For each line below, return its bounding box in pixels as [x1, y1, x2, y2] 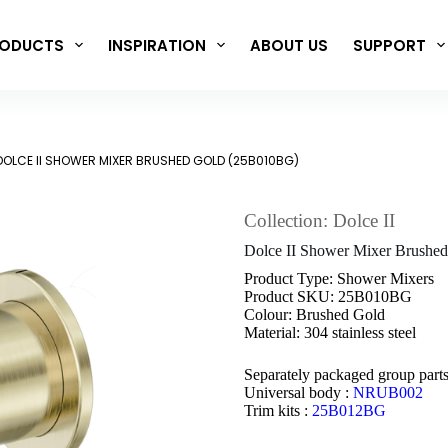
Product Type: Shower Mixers [244, 270, 434, 288]
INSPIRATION [107, 34, 206, 56]
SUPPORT [352, 34, 426, 56]
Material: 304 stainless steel [244, 324, 416, 342]
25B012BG [312, 402, 386, 420]
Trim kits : [244, 402, 312, 420]
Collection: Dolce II [244, 210, 395, 232]
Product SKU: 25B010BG [244, 288, 412, 306]
